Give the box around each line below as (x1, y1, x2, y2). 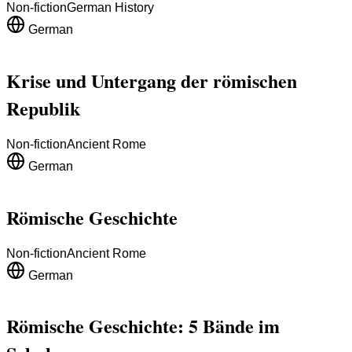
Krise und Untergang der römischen (6, 66, 297, 94)
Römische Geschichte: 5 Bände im (6, 312, 280, 340)
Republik (6, 93, 80, 122)
